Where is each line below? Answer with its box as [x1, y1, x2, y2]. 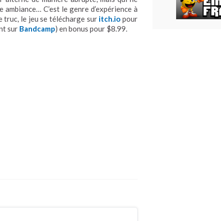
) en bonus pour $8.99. [55, 24, 127, 34]
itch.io [99, 14, 121, 24]
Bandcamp [19, 24, 55, 34]
